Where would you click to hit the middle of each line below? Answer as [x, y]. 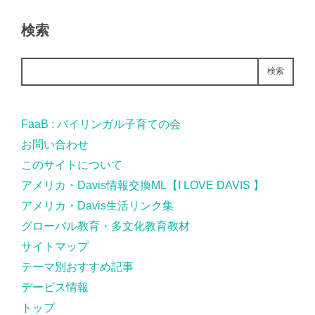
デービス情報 [55, 287]
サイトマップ [55, 246]
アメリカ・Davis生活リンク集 [97, 205]
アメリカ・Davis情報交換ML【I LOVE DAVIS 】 [143, 185]
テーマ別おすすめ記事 [77, 266]
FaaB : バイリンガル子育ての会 [101, 124]
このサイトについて [72, 165]
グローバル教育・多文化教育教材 [105, 226]
